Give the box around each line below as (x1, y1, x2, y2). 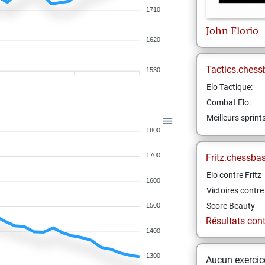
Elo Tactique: (206, 82, 253, 92)
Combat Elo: (206, 98, 251, 107)
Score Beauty (206, 201, 255, 211)
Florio (230, 25, 258, 37)
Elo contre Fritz (206, 170, 261, 180)
